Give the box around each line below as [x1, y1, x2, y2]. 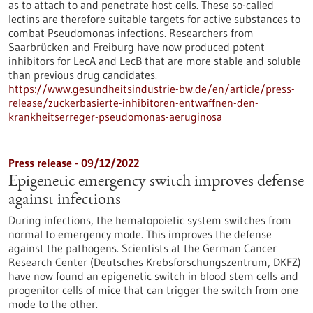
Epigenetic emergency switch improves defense [8, 174, 304, 191]
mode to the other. [8, 297, 98, 311]
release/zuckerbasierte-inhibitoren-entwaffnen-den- [8, 96, 259, 110]
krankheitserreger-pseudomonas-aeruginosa [8, 110, 222, 124]
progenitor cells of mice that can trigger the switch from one [8, 283, 298, 297]
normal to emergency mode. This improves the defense [8, 227, 272, 241]
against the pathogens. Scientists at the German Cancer [8, 241, 277, 255]
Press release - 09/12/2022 [8, 156, 139, 170]
